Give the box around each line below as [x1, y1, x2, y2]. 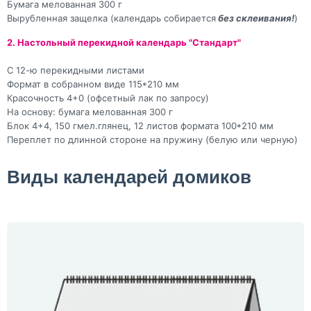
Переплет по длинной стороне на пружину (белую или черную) [7, 134, 298, 146]
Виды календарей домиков [7, 167, 251, 188]
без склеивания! [216, 12, 294, 24]
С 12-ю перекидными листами [7, 65, 144, 76]
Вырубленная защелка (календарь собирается [7, 12, 216, 24]
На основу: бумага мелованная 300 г [7, 106, 173, 118]
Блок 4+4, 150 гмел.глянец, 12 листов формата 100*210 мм [7, 120, 274, 132]
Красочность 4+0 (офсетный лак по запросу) [7, 92, 209, 104]
